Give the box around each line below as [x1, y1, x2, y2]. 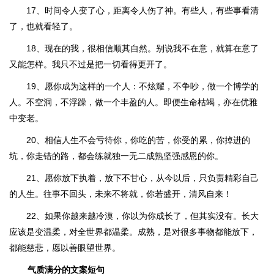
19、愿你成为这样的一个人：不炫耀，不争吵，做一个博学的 [26, 81, 259, 91]
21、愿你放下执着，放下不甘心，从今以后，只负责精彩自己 [26, 173, 259, 183]
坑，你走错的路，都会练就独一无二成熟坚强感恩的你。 [9, 151, 223, 161]
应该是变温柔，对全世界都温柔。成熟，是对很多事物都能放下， [9, 227, 257, 237]
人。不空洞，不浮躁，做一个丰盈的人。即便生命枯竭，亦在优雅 [9, 97, 257, 107]
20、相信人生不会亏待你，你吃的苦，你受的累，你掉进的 [26, 135, 250, 145]
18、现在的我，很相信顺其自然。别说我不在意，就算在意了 [26, 43, 259, 53]
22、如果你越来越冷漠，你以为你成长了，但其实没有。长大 [26, 211, 259, 221]
